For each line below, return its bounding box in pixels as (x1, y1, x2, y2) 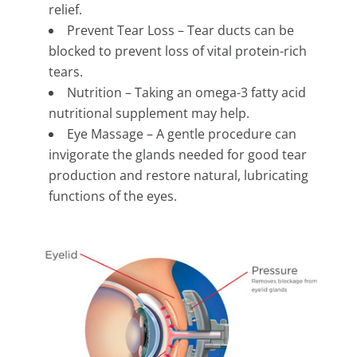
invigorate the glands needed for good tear (48, 146, 307, 164)
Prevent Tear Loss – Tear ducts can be (66, 22, 294, 40)
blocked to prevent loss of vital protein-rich (48, 42, 307, 61)
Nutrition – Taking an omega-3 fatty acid (66, 84, 306, 102)
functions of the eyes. (48, 187, 177, 206)
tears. (48, 63, 83, 81)
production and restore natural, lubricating (48, 167, 308, 185)
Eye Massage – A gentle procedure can (66, 125, 296, 143)
